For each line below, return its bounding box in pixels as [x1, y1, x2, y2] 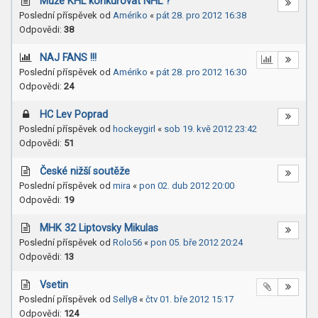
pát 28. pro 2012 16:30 [156, 67, 246, 77]
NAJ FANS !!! [39, 52, 97, 64]
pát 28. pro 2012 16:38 [156, 10, 246, 21]
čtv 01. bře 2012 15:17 [146, 294, 234, 305]
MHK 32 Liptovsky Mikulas [39, 222, 158, 234]
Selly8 [113, 294, 137, 305]
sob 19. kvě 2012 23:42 [164, 124, 257, 134]
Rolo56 [113, 237, 142, 248]
